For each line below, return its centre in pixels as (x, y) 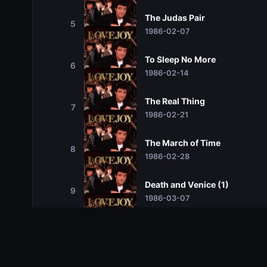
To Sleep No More (180, 59)
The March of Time (182, 142)
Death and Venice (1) (187, 184)
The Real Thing (175, 101)
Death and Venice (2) (187, 226)
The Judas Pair (175, 17)
